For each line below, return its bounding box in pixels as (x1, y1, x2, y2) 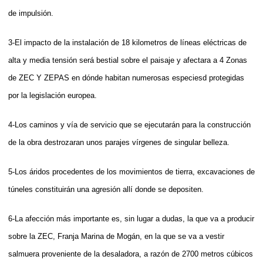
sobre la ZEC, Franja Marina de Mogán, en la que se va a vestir (8, 231, 224, 241)
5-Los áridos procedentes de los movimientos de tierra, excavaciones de (8, 167, 255, 176)
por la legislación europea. (8, 90, 97, 100)
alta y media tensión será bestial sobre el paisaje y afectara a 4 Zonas (8, 55, 247, 65)
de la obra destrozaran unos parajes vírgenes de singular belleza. (8, 137, 230, 147)
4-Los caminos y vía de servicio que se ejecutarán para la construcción (8, 120, 251, 129)
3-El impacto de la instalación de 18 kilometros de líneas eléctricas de (8, 38, 247, 47)
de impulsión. (8, 8, 53, 18)
